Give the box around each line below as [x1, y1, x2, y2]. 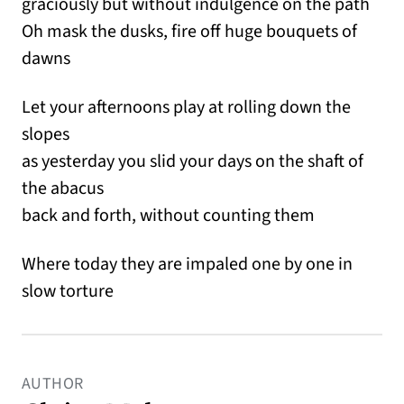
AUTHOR [22, 372, 84, 396]
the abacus [22, 176, 104, 202]
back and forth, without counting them [22, 203, 315, 229]
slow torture [22, 279, 114, 305]
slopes [22, 122, 69, 148]
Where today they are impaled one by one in [22, 252, 353, 278]
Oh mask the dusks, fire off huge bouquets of [22, 19, 357, 45]
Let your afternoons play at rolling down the [22, 95, 351, 121]
